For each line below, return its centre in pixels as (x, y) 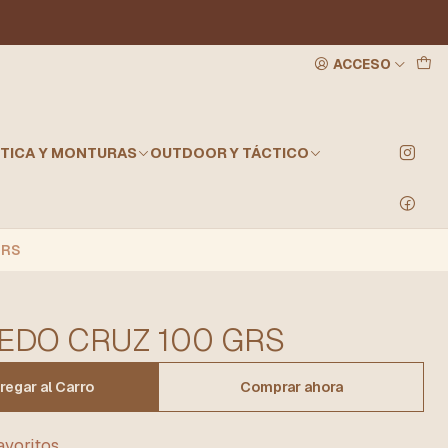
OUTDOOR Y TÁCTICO (229, 153)
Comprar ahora (291, 387)
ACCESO (362, 63)
